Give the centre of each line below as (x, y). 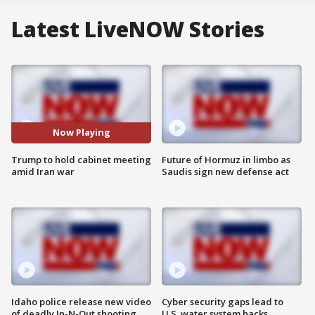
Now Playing (81, 133)
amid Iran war (43, 171)
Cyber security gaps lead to (223, 302)
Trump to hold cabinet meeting (81, 159)
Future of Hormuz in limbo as (226, 159)
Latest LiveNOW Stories (138, 29)
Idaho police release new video (81, 302)
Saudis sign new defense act (225, 171)
